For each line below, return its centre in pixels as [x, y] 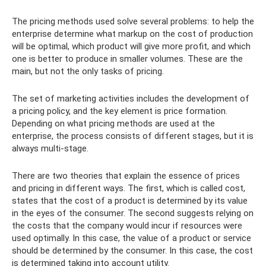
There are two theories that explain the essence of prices [126, 176]
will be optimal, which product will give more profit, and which [131, 46]
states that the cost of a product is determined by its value [130, 201]
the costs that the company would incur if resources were [127, 226]
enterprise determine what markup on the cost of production [132, 34]
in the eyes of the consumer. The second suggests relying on [133, 213]
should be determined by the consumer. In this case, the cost [132, 251]
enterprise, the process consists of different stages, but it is [133, 136]
